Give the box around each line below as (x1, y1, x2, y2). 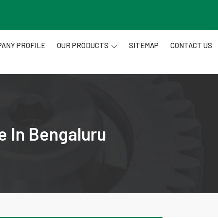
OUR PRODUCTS (57, 41, 109, 50)
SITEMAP (129, 41, 159, 50)
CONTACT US (170, 41, 212, 50)
